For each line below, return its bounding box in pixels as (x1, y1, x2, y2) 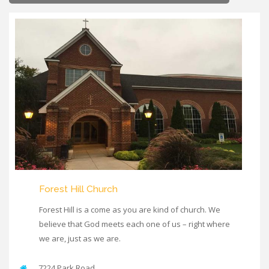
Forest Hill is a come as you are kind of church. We (39, 204, 220, 215)
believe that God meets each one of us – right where (39, 218, 230, 229)
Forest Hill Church (39, 183, 118, 195)
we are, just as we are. (39, 232, 121, 244)
